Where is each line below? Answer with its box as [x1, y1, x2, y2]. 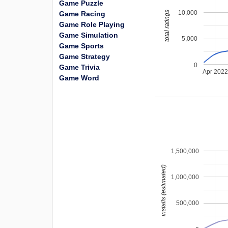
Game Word [59, 74, 99, 82]
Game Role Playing [59, 20, 125, 28]
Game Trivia [59, 63, 100, 71]
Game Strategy [59, 52, 110, 61]
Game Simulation [59, 31, 118, 39]
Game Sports [59, 42, 104, 50]
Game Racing [59, 10, 105, 18]
